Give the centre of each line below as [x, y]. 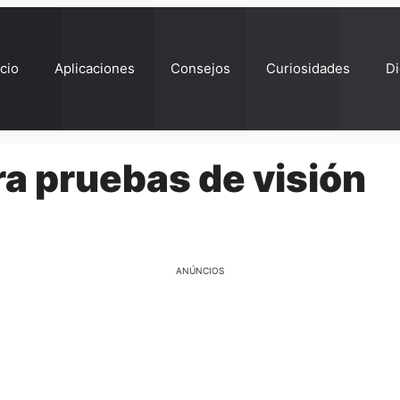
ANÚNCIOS [200, 271]
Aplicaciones [95, 68]
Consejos [200, 68]
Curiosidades [308, 68]
